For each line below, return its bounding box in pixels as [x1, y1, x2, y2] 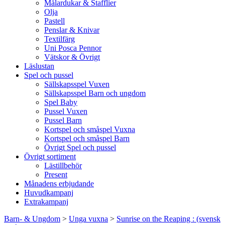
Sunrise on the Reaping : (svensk [117, 214, 220, 223]
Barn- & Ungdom [4, 214, 60, 223]
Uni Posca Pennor [44, 44, 101, 52]
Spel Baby [44, 98, 77, 106]
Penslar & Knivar [44, 26, 99, 34]
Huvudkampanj [24, 188, 73, 197]
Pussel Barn [44, 116, 82, 125]
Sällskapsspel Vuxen [44, 80, 109, 88]
